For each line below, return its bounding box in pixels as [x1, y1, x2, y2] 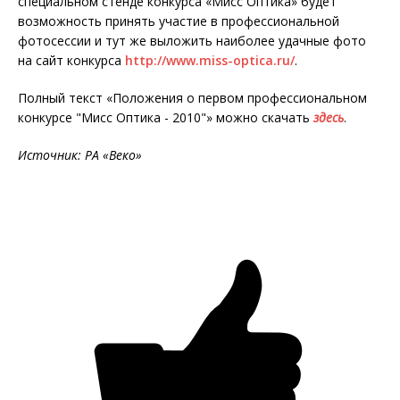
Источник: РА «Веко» [18, 146, 142, 164]
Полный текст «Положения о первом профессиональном [18, 89, 367, 107]
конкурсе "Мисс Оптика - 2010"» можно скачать [18, 109, 313, 127]
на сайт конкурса [18, 52, 125, 70]
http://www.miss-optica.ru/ [125, 52, 295, 70]
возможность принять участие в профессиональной [18, 12, 339, 30]
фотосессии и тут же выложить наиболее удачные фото [18, 32, 366, 50]
